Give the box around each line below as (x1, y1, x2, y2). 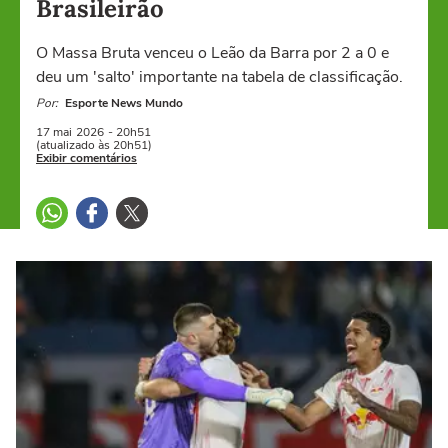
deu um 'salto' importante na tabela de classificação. (36, 66, 403, 88)
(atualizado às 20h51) (36, 137, 152, 153)
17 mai (36, 124, 72, 140)
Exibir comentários (36, 150, 137, 166)
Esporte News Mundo (65, 95, 183, 111)
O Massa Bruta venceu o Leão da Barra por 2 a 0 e (36, 42, 389, 64)
